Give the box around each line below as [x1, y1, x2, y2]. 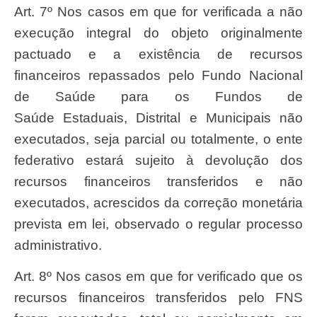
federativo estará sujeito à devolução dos [14, 153, 303, 168]
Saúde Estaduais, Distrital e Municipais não [14, 110, 303, 126]
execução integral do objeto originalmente [14, 25, 303, 41]
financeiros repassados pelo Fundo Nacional [14, 68, 303, 83]
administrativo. [14, 238, 102, 253]
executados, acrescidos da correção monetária [14, 195, 303, 211]
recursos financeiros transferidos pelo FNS [14, 290, 303, 306]
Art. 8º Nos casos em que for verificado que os [14, 269, 23, 284]
